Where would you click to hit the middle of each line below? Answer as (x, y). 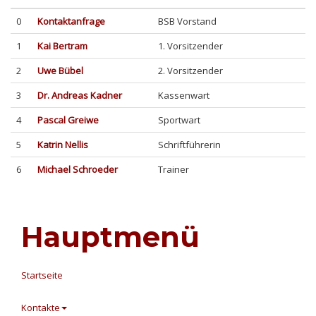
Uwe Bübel (60, 71)
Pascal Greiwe (68, 120)
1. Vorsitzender (190, 46)
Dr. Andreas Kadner (80, 96)
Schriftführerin (189, 145)
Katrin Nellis (63, 145)
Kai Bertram (62, 46)
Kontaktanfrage (71, 22)
